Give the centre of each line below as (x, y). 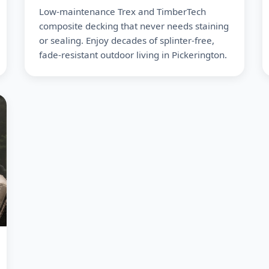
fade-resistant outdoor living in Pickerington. (133, 55)
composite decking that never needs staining (134, 26)
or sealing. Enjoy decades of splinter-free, (126, 40)
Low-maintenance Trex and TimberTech (122, 11)
